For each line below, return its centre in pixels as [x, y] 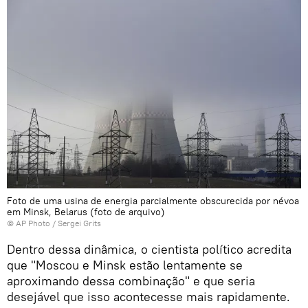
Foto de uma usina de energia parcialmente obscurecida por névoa [153, 201]
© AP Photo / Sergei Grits [54, 223]
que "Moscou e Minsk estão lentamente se [125, 265]
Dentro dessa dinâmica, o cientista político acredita [149, 250]
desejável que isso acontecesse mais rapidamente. [148, 297]
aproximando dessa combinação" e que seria [131, 281]
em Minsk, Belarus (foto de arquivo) [86, 212]
